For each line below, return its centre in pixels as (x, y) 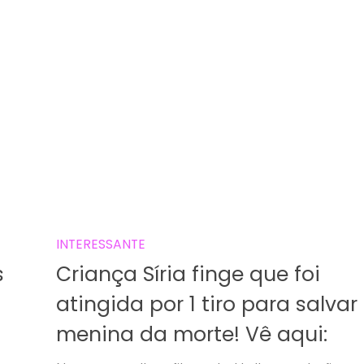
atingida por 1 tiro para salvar (207, 304)
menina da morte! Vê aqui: (192, 334)
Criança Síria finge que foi (188, 274)
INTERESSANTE (101, 245)
